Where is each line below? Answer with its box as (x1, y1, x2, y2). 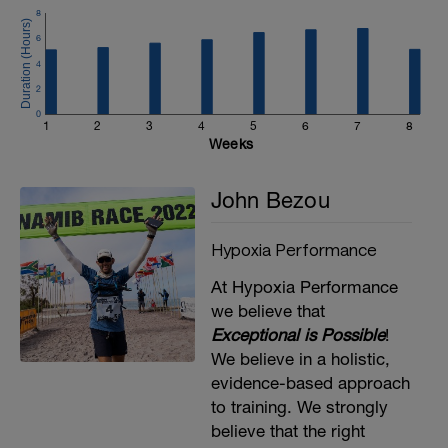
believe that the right (210, 421, 365, 441)
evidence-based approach (210, 373, 410, 393)
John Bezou (210, 187, 330, 213)
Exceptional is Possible (210, 325, 385, 345)
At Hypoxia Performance (210, 277, 398, 297)
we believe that (210, 301, 325, 321)
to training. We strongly (210, 397, 388, 417)
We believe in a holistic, (210, 349, 390, 369)
